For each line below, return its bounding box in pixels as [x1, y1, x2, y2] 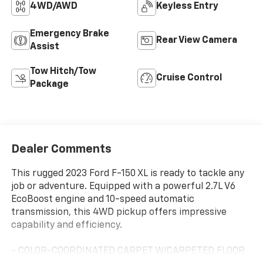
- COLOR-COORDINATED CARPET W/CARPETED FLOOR [11, 246, 245, 256]
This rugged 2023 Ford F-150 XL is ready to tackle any [11, 168, 244, 178]
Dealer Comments [11, 143, 112, 155]
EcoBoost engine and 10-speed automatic [11, 194, 194, 204]
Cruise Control [156, 73, 222, 83]
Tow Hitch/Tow [29, 67, 96, 77]
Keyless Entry [156, 2, 218, 12]
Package [29, 80, 69, 90]
